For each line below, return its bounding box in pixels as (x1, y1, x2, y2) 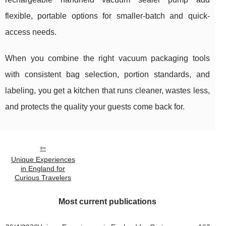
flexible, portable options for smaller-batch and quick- (5, 12, 210, 21)
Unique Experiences (11, 155, 75, 164)
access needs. (5, 28, 56, 37)
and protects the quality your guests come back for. (5, 102, 185, 111)
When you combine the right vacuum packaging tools (5, 54, 210, 63)
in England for (21, 164, 66, 173)
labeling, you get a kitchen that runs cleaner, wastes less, (5, 86, 210, 95)
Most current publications (58, 197, 156, 206)
